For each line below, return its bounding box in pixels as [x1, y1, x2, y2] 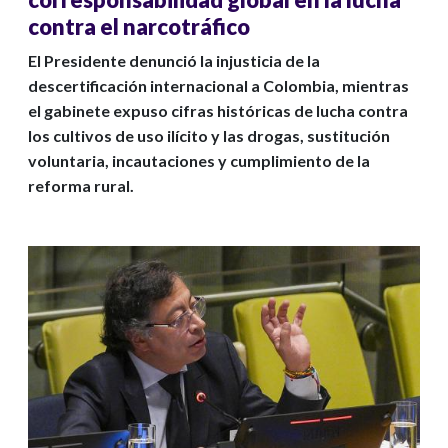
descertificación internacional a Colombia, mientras [28, 76, 409, 96]
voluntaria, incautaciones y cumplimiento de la [28, 151, 370, 171]
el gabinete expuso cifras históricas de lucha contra [28, 101, 408, 121]
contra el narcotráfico [28, 13, 250, 41]
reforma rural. [28, 176, 134, 196]
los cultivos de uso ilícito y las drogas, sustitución [28, 126, 390, 146]
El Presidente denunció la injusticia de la [28, 51, 320, 71]
